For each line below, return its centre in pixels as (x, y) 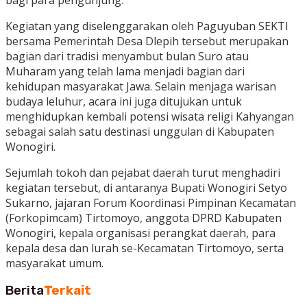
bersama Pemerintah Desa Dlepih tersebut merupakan (147, 41)
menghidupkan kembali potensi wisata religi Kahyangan (150, 116)
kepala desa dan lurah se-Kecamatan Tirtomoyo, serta (145, 248)
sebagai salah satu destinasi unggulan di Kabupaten (140, 131)
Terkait (67, 291)
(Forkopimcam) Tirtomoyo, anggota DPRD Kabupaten (144, 218)
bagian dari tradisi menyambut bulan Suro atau (127, 56)
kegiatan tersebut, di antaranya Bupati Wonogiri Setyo (146, 187)
